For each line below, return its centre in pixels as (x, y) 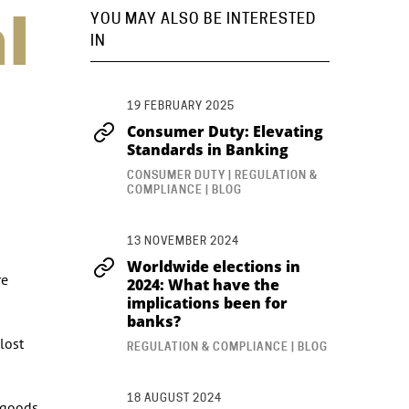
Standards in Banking (207, 149)
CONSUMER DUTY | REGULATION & (222, 174)
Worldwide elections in (213, 266)
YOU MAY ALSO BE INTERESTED (203, 18)
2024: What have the (203, 284)
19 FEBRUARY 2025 (180, 105)
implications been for (207, 303)
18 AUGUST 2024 (174, 397)
